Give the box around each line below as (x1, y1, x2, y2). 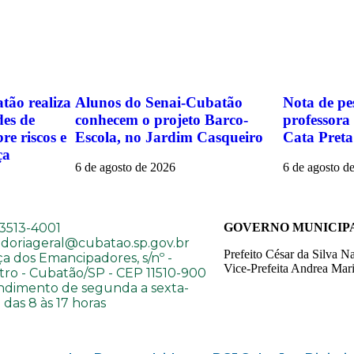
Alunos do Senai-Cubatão (75, 93, 243, 111)
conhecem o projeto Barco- (75, 111, 248, 128)
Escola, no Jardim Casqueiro (75, 128, 263, 145)
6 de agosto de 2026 (75, 160, 175, 175)
